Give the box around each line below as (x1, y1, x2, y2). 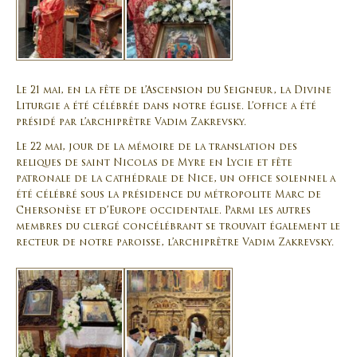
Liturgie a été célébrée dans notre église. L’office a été (16, 101, 316, 112)
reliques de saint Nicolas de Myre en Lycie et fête (16, 159, 292, 169)
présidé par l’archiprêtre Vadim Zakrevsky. (16, 117, 246, 127)
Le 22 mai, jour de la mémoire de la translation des (16, 143, 297, 153)
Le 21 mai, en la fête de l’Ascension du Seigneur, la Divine (16, 85, 331, 96)
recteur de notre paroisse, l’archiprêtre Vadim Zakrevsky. (16, 238, 334, 249)
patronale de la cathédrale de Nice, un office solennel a (16, 175, 335, 185)
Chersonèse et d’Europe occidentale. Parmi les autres (16, 206, 311, 217)
